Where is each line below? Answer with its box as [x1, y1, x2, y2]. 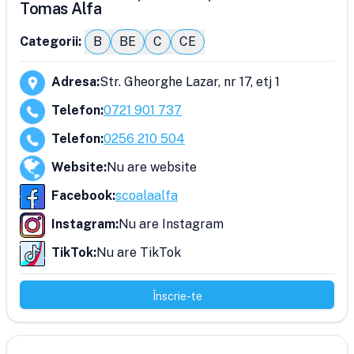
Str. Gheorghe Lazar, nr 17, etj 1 [100, 74, 280, 89]
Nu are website [107, 160, 197, 175]
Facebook [51, 188, 112, 203]
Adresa [51, 74, 96, 89]
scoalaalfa [115, 188, 178, 203]
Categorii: [20, 34, 81, 49]
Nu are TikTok [96, 245, 181, 260]
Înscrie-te [152, 290, 202, 303]
